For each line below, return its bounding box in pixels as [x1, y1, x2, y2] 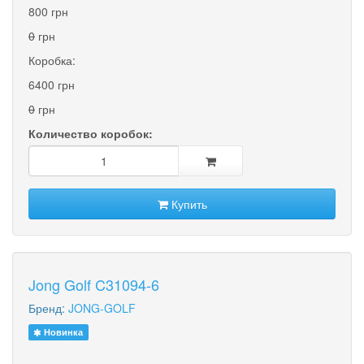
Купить [167, 195, 207, 212]
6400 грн [28, 76, 75, 93]
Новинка [41, 325, 84, 338]
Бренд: [28, 299, 68, 316]
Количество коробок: [28, 124, 153, 141]
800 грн [28, 2, 68, 19]
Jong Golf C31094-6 [28, 273, 159, 295]
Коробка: [28, 51, 76, 68]
